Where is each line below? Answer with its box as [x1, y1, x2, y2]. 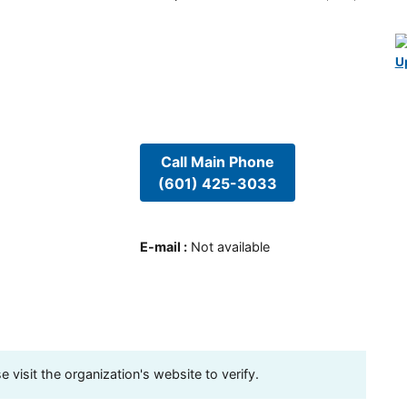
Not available [190, 238, 270, 254]
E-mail [139, 238, 181, 254]
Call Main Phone [160, 153, 274, 172]
